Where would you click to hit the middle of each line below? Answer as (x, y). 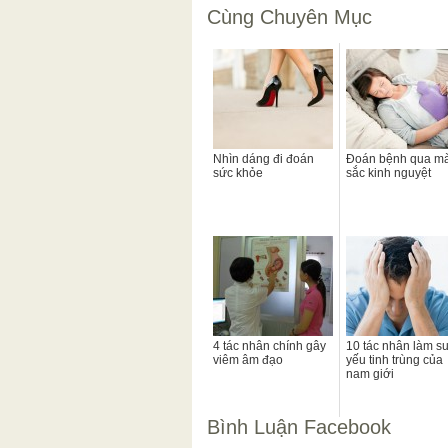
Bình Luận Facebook (299, 426)
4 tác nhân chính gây (269, 345)
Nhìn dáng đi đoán (263, 158)
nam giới (370, 373)
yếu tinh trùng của (394, 359)
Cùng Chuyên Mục (289, 16)
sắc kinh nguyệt (388, 172)
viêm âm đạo (248, 359)
